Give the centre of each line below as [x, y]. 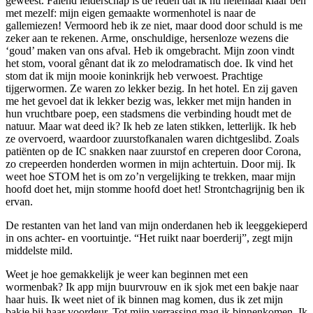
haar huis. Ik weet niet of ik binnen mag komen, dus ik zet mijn [144, 299]
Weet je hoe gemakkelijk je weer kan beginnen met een [127, 274]
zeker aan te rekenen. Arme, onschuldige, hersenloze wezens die [147, 38]
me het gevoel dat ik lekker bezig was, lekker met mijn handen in [148, 101]
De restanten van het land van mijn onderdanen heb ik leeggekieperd [156, 225]
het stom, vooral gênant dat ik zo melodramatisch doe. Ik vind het [149, 63]
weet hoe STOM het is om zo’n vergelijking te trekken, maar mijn [151, 176]
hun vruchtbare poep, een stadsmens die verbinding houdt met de [148, 113]
